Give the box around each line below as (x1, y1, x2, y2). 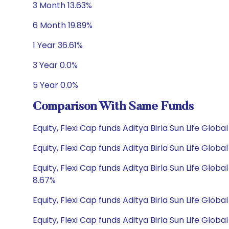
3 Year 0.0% (33, 59, 78, 71)
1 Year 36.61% (33, 39, 83, 51)
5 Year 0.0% (33, 79, 78, 91)
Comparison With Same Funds (33, 101, 194, 113)
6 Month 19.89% (33, 19, 93, 31)
